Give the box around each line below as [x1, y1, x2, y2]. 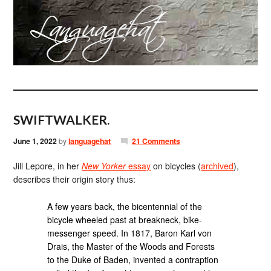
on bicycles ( [151, 160, 201, 172]
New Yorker [82, 160, 126, 172]
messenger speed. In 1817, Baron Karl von [47, 226, 212, 239]
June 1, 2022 [13, 135, 57, 146]
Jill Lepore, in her [13, 160, 82, 172]
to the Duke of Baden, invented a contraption [47, 253, 219, 266]
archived [201, 160, 234, 172]
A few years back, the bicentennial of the [47, 200, 203, 212]
